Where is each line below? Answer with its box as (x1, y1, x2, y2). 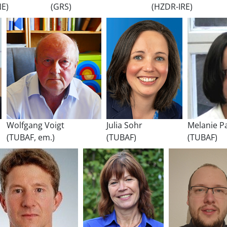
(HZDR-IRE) (152, 1, 193, 12)
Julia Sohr (106, 120, 142, 131)
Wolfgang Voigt (7, 120, 64, 131)
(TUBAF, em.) (7, 132, 55, 143)
